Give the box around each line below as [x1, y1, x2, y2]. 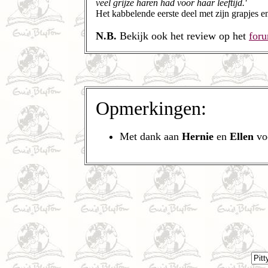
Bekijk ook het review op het [117, 30, 249, 42]
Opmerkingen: [96, 98, 206, 119]
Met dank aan [120, 130, 182, 142]
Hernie [182, 130, 214, 142]
